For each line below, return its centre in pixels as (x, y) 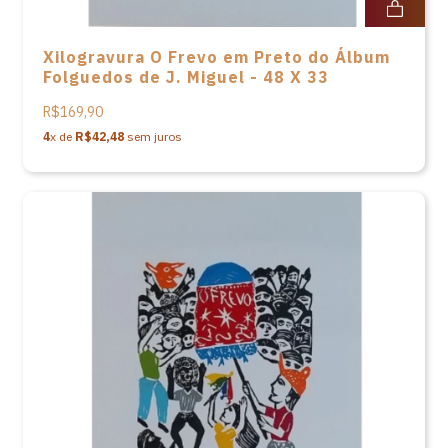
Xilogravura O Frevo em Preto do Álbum (216, 57)
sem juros (153, 136)
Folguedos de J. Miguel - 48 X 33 (186, 77)
